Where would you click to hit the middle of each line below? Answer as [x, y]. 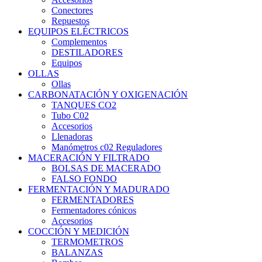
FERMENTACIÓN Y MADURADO [99, 189]
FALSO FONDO [84, 179]
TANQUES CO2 [84, 105]
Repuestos [70, 21]
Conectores [72, 11]
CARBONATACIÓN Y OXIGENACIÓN [108, 95]
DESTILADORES [87, 53]
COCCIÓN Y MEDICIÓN [79, 232]
